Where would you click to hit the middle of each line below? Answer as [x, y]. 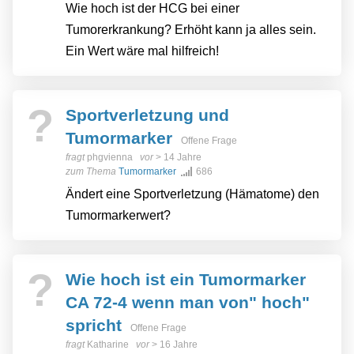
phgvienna [110, 158]
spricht [94, 326]
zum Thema [91, 172]
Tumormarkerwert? [118, 216]
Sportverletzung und [147, 115]
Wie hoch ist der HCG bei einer [153, 9]
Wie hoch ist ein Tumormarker [186, 280]
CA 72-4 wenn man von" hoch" [188, 303]
